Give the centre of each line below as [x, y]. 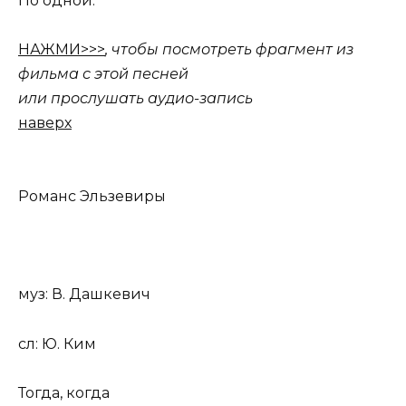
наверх [45, 122]
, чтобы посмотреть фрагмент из [229, 49]
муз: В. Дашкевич [84, 295]
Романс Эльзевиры [92, 197]
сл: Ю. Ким [57, 343]
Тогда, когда [64, 392]
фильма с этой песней [103, 73]
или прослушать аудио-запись [135, 98]
